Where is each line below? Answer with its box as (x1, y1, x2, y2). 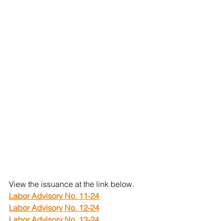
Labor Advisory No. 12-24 (9, 202, 99, 213)
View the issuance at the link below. (9, 179, 134, 189)
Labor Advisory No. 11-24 (9, 190, 99, 201)
